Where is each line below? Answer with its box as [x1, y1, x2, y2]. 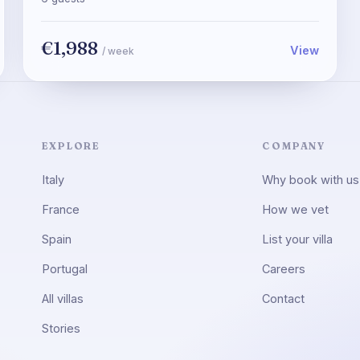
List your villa [261, 232, 333, 246]
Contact [261, 292, 305, 305]
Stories [41, 321, 80, 335]
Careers [261, 262, 305, 276]
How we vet [261, 202, 329, 216]
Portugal [41, 262, 88, 276]
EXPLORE [41, 140, 100, 152]
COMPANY [261, 140, 326, 152]
